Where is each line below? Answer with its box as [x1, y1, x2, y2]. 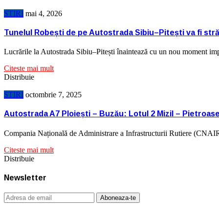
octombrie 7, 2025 [25, 90, 82, 99]
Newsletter [4, 173, 46, 182]
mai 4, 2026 [25, 9, 62, 18]
